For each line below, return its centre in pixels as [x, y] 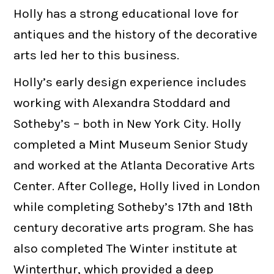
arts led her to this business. [97, 55]
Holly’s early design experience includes [130, 82]
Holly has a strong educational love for [126, 13]
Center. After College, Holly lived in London [137, 186]
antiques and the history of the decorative [136, 34]
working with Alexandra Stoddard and [122, 103]
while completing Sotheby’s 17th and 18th [133, 207]
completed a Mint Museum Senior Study [131, 145]
